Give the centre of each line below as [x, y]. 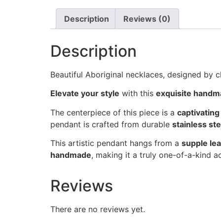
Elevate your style [85, 93]
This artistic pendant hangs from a [116, 143]
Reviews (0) [147, 19]
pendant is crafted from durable [111, 124]
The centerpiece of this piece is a [114, 112]
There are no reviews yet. [98, 209]
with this [138, 93]
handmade [71, 155]
